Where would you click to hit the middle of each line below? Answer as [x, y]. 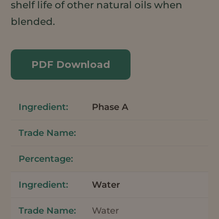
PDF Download [71, 64]
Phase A [110, 107]
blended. [33, 21]
